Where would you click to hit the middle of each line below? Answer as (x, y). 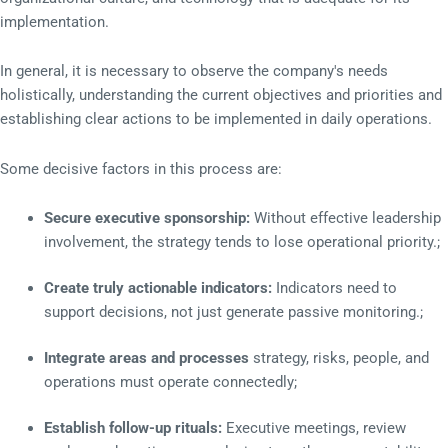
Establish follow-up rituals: (132, 428)
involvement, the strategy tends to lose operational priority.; (243, 242)
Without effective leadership (345, 218)
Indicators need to (334, 288)
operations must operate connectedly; (172, 382)
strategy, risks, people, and (338, 358)
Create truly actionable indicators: (157, 288)
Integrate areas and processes (146, 358)
